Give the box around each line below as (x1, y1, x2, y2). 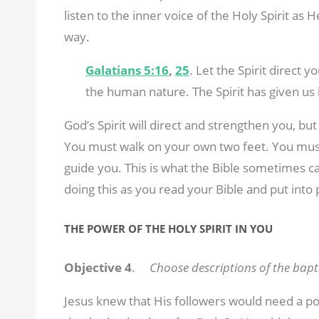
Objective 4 (63, 258, 132, 276)
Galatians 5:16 (85, 61, 169, 78)
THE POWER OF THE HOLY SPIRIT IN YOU (63, 221, 273, 236)
